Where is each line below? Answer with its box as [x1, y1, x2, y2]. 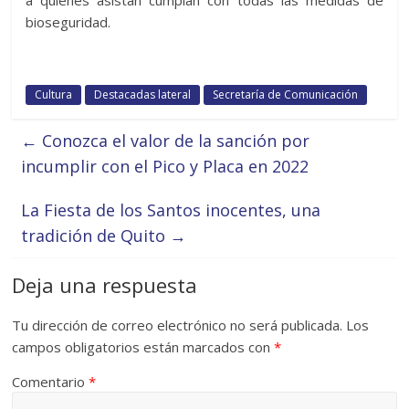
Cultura [35, 86, 73, 102]
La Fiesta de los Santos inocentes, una [21, 198, 321, 221]
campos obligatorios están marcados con [12, 337, 275, 356]
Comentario [12, 372, 89, 391]
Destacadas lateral [94, 86, 192, 102]
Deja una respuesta [12, 270, 198, 299]
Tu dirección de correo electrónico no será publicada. [12, 315, 343, 334]
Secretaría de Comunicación [213, 86, 359, 102]
